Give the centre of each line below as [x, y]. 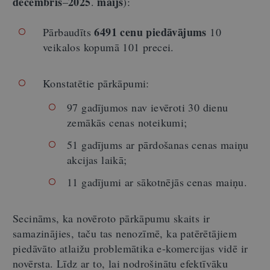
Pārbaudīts [69, 32]
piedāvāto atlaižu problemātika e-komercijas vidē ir [130, 248]
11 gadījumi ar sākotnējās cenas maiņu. [157, 182]
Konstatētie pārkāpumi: [96, 83]
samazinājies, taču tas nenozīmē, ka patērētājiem [125, 233]
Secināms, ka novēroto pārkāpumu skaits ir [111, 218]
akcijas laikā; [97, 159]
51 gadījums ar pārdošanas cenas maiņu [158, 144]
